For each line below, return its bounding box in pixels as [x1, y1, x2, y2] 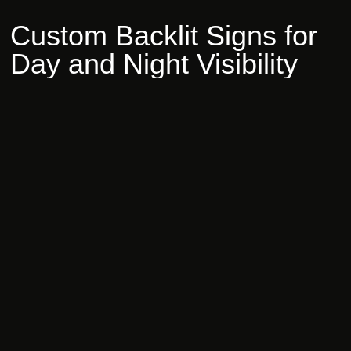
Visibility [197, 48, 299, 81]
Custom [10, 20, 108, 52]
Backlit [115, 20, 199, 52]
